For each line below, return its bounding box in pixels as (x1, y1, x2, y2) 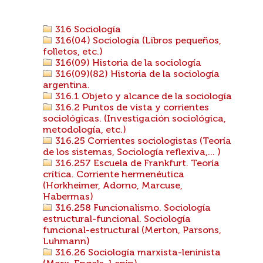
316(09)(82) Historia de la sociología (53, 70, 220, 79)
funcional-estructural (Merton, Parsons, (43, 226, 221, 235)
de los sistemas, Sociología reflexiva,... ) (43, 148, 221, 157)
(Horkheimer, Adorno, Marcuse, (43, 181, 183, 191)
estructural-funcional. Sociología (43, 215, 191, 224)
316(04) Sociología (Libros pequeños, (53, 36, 221, 46)
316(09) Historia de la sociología (53, 59, 201, 68)
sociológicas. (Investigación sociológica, (43, 114, 226, 124)
